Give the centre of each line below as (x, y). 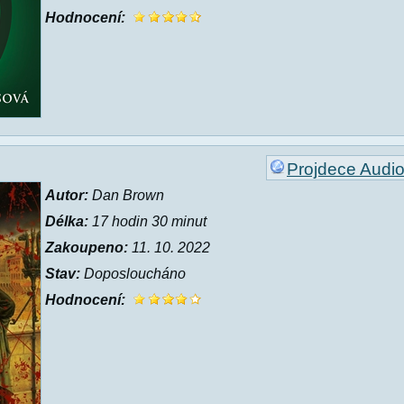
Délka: (67, 221)
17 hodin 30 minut (147, 221)
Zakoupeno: (87, 248)
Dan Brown (126, 195)
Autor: (67, 195)
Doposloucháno (133, 274)
